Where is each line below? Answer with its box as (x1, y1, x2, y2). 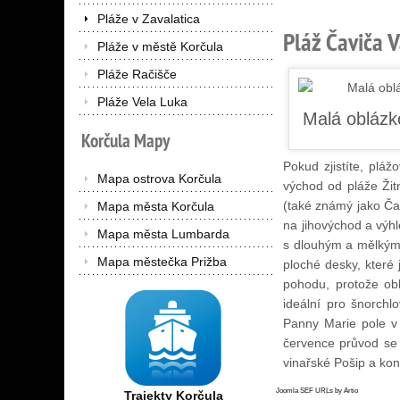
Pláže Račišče (97, 66, 177, 81)
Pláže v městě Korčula (97, 38, 223, 54)
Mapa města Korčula (97, 198, 214, 213)
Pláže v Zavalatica (97, 11, 200, 26)
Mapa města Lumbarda (97, 226, 229, 241)
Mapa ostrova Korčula (97, 171, 221, 186)
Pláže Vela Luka (97, 94, 187, 109)
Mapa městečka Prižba (97, 254, 227, 269)
